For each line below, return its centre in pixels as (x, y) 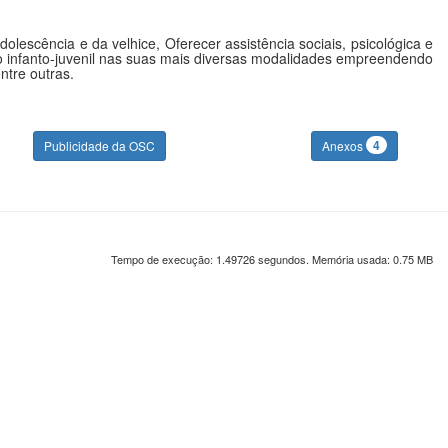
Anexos (343, 145)
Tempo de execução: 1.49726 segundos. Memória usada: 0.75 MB (272, 259)
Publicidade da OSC (99, 145)
